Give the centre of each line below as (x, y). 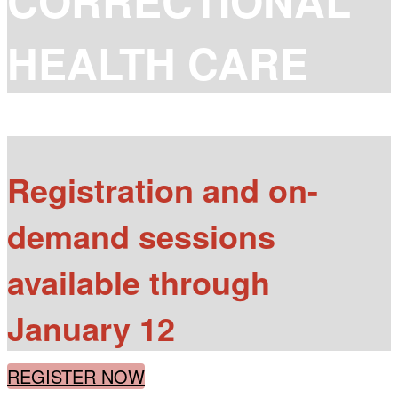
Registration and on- (163, 189)
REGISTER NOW (76, 376)
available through (139, 282)
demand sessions (141, 235)
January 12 (91, 328)
